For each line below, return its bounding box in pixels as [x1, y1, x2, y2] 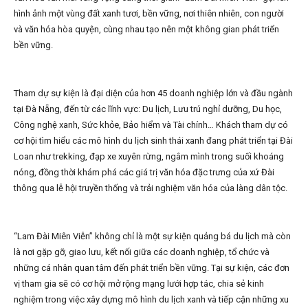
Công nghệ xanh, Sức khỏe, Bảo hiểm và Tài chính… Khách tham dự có [14, 120, 288, 131]
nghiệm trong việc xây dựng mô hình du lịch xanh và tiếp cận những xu [14, 294, 289, 305]
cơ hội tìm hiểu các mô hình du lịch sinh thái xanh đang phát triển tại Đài [14, 135, 293, 146]
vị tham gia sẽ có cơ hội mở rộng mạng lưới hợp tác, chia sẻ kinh [14, 278, 264, 289]
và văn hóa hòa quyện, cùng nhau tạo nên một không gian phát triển [14, 24, 279, 35]
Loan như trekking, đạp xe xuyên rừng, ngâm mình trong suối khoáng [14, 151, 284, 162]
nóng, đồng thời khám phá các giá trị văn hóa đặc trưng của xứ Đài [14, 167, 274, 178]
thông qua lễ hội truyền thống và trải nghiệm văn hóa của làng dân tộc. [14, 183, 287, 194]
